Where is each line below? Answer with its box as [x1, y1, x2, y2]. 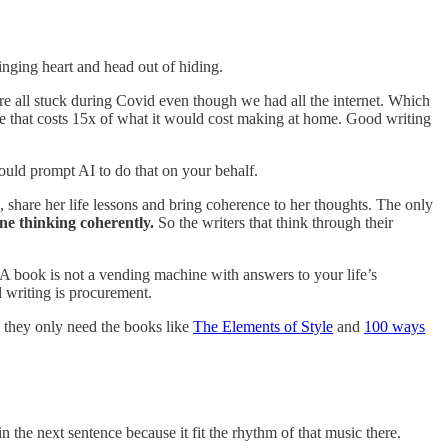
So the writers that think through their [154, 213, 393, 231]
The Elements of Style [193, 317, 333, 335]
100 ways [364, 317, 425, 335]
